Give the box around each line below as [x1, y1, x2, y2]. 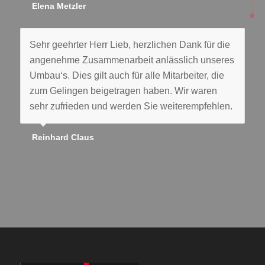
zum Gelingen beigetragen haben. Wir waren [29, 86, 217, 96]
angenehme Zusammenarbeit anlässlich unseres [29, 55, 234, 66]
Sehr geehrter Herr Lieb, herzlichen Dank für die [29, 40, 230, 50]
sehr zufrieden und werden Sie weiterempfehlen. [29, 101, 232, 112]
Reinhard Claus [31, 132, 94, 142]
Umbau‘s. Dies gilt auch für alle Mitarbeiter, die [29, 70, 224, 81]
